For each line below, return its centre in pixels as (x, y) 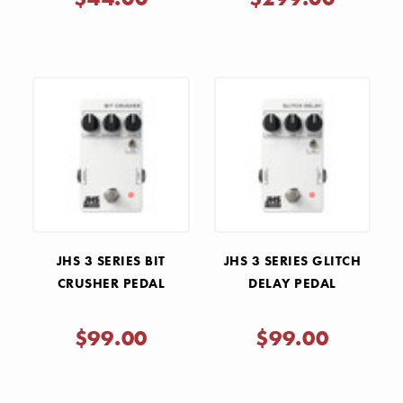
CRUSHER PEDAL (111, 284)
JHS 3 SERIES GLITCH (292, 261)
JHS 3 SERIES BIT (111, 261)
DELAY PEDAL (292, 284)
